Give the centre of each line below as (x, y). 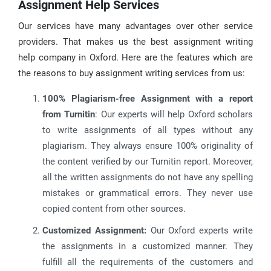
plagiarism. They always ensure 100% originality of (148, 146)
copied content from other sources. (114, 209)
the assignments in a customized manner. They (148, 246)
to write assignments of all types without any (148, 130)
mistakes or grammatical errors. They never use (148, 193)
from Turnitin (69, 114)
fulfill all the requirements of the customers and (148, 262)
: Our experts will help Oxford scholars (174, 114)
